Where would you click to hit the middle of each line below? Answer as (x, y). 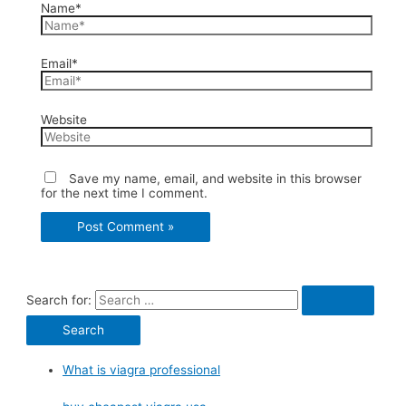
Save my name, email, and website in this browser (215, 178)
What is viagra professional (142, 370)
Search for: (59, 300)
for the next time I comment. (124, 193)
